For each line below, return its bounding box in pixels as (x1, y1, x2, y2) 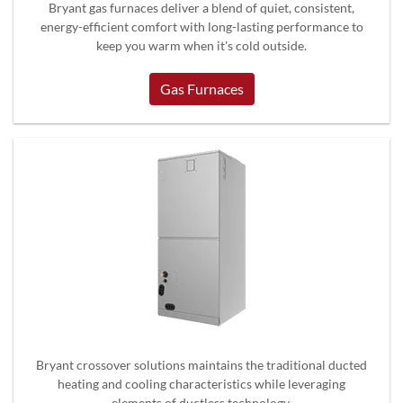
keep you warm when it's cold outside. (96, 37, 307, 53)
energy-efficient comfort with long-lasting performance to (40, 18, 363, 34)
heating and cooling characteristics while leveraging (58, 375, 345, 391)
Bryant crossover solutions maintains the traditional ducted (36, 356, 367, 372)
